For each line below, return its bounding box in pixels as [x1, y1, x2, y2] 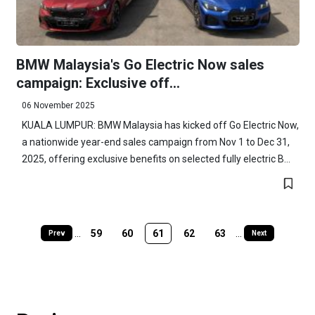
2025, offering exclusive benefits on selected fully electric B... [21, 153, 290, 165]
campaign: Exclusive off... [15, 74, 180, 91]
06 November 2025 [21, 100, 95, 110]
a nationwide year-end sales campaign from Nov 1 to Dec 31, [21, 136, 290, 148]
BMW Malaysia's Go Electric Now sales [15, 56, 264, 73]
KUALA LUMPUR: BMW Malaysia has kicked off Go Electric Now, [21, 119, 299, 131]
